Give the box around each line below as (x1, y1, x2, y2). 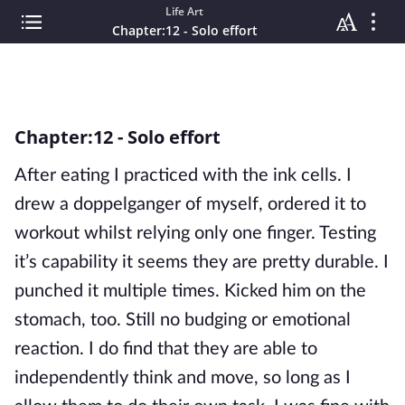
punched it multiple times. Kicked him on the (14, 282, 366, 300)
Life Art (165, 4, 203, 19)
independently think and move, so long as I (14, 369, 351, 387)
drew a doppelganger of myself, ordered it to (14, 195, 366, 213)
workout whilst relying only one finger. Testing (14, 224, 376, 242)
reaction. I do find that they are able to (14, 340, 317, 358)
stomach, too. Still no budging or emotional (14, 311, 351, 329)
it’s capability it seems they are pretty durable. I (14, 253, 389, 271)
